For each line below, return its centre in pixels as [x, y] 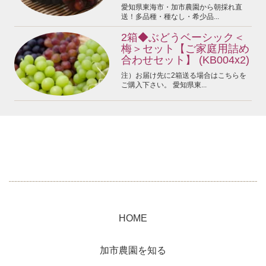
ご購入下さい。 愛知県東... [164, 85]
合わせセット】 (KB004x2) [185, 60]
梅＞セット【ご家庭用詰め [185, 48]
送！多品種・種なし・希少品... [170, 16]
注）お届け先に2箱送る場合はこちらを [183, 75]
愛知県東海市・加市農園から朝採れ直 [181, 7]
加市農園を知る [133, 251]
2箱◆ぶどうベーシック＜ [183, 37]
